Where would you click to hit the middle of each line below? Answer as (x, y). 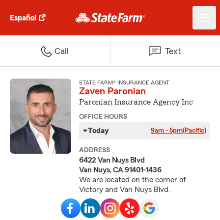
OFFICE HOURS (103, 117)
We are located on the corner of (133, 180)
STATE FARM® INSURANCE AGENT (124, 82)
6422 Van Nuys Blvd (112, 160)
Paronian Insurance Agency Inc (136, 102)
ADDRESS (95, 150)
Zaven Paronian (113, 91)
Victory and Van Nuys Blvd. (125, 190)
